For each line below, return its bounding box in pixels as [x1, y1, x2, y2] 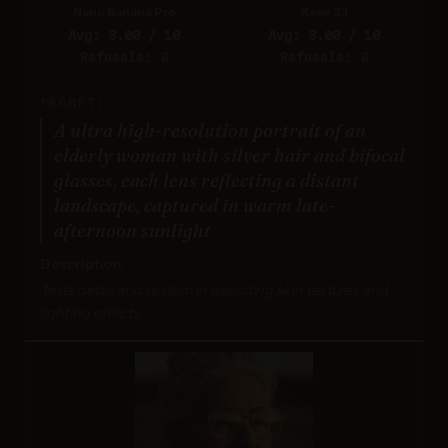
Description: [40, 255, 126, 272]
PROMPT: [40, 95, 106, 109]
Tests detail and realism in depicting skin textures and [40, 280, 388, 299]
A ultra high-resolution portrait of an [54, 118, 366, 142]
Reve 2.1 [300, 3, 347, 19]
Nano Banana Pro [72, 3, 176, 19]
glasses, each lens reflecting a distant [54, 168, 359, 192]
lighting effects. [40, 303, 143, 322]
